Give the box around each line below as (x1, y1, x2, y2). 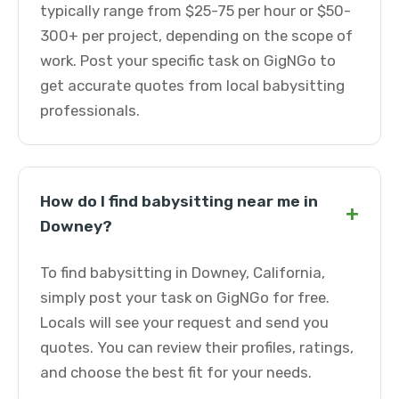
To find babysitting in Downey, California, (40, 264, 325, 281)
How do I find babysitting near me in (40, 192, 318, 210)
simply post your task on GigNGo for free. (40, 289, 330, 306)
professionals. (40, 102, 140, 119)
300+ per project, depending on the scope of (40, 27, 353, 45)
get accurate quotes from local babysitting (40, 77, 345, 94)
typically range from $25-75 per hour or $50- (40, 2, 351, 20)
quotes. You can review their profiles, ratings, (40, 338, 354, 356)
